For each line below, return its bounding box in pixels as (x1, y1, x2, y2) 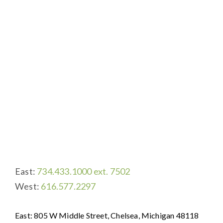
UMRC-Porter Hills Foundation (15, 135, 180, 150)
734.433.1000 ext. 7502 (37, 166, 130, 177)
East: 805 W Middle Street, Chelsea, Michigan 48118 (15, 211, 199, 221)
